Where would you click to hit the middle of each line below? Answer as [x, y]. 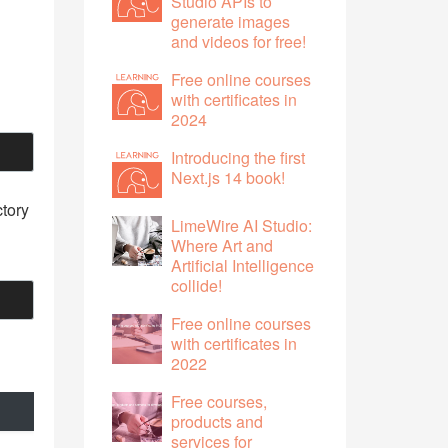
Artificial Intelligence [242, 265]
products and [217, 421]
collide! [196, 285]
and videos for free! [238, 41]
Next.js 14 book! [228, 177]
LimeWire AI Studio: [241, 225]
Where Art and [222, 245]
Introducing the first [238, 157]
